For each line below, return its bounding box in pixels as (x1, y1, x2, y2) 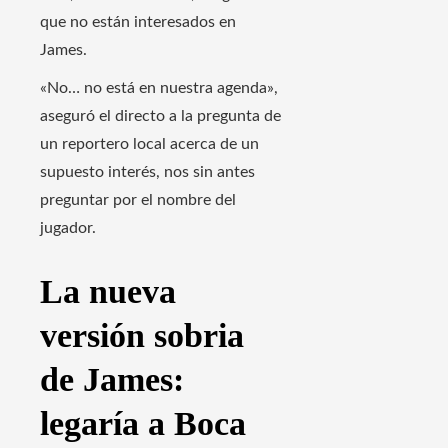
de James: (40, 361, 184, 399)
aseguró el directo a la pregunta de (40, 108, 281, 125)
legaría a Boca (40, 405, 246, 443)
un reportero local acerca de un (40, 136, 259, 153)
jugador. (40, 220, 96, 237)
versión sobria (40, 317, 244, 355)
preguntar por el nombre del (40, 192, 236, 209)
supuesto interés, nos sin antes (40, 164, 255, 181)
